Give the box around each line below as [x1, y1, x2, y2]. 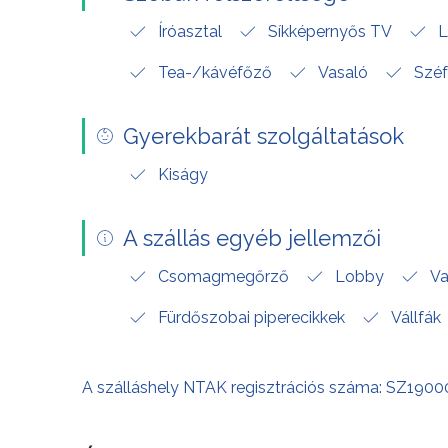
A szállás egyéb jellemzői [123, 224, 381, 251]
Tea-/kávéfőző [158, 62, 272, 82]
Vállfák [391, 307, 441, 327]
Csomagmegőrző [158, 266, 289, 286]
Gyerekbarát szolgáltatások [123, 122, 404, 149]
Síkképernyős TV [268, 21, 392, 41]
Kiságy [158, 164, 208, 184]
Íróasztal [158, 21, 222, 41]
